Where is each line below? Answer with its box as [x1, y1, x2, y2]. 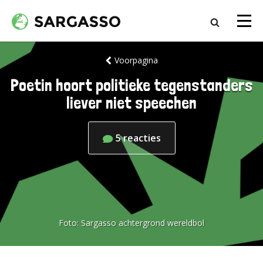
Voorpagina [114, 55, 158, 66]
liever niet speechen [66, 93, 197, 113]
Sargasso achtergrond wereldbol [81, 217, 204, 228]
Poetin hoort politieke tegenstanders [10, 76, 253, 95]
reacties [123, 131, 161, 144]
